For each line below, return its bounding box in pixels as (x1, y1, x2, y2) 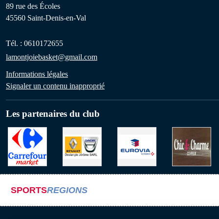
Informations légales (6, 69, 68, 78)
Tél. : (6, 39, 24, 47)
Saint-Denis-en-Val (27, 13, 86, 22)
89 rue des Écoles (6, 1, 60, 10)
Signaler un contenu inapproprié (6, 81, 105, 90)
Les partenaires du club (6, 108, 100, 119)
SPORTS (11, 185, 47, 195)
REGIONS (47, 185, 88, 195)
